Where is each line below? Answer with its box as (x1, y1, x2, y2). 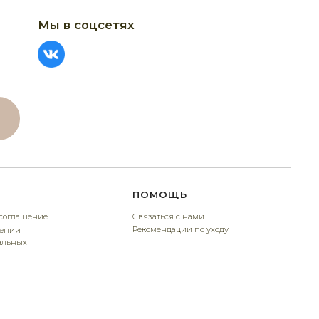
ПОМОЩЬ (49, 66, 99, 76)
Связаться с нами (49, 86, 115, 95)
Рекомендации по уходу (49, 98, 136, 107)
